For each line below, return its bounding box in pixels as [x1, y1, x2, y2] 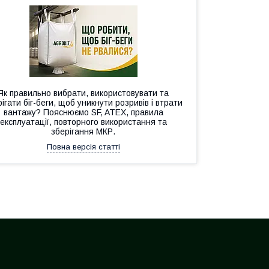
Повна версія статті [46, 142, 120, 151]
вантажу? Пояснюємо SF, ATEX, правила [3, 107, 163, 117]
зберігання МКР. [51, 127, 116, 136]
